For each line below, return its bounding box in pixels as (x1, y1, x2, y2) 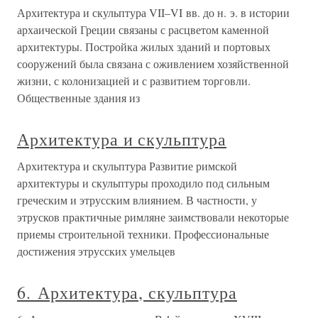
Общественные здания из (17, 90, 140, 105)
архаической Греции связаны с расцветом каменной (17, 22, 269, 37)
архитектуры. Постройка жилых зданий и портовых (17, 39, 270, 54)
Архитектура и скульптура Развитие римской (17, 158, 237, 173)
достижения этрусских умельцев (17, 243, 175, 258)
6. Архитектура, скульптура (17, 281, 237, 304)
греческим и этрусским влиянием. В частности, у (17, 192, 257, 207)
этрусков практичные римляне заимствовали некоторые (17, 209, 289, 224)
